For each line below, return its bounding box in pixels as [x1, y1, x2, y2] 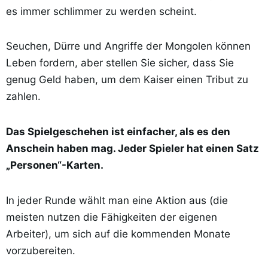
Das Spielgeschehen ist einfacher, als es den [6, 125, 230, 138]
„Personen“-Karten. [6, 159, 103, 171]
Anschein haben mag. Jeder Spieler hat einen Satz [6, 142, 259, 154]
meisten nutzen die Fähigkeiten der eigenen [6, 211, 217, 223]
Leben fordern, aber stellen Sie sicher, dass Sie [6, 57, 234, 69]
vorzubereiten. [6, 244, 75, 257]
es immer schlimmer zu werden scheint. [6, 5, 197, 17]
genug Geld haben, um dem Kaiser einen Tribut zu [6, 74, 248, 86]
